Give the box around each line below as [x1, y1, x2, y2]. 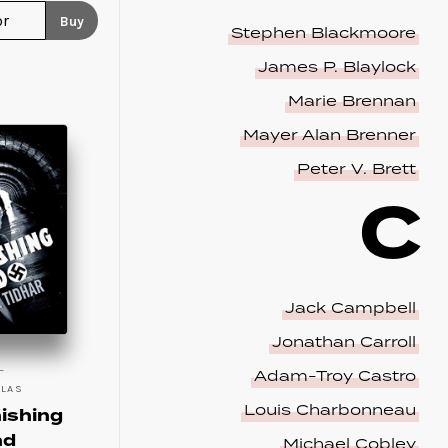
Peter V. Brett [296, 157, 416, 181]
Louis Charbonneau [243, 399, 416, 423]
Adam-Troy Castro [253, 365, 416, 389]
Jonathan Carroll [271, 331, 416, 355]
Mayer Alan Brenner [242, 123, 416, 147]
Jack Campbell [284, 297, 416, 321]
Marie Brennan [287, 89, 416, 113]
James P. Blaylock [257, 55, 416, 79]
